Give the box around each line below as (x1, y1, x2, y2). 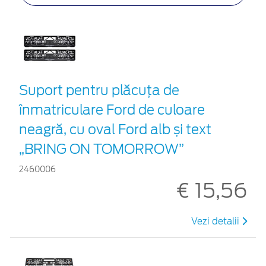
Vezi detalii (191, 216, 242, 227)
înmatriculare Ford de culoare (19, 102, 205, 118)
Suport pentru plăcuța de (19, 82, 179, 98)
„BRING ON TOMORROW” (19, 141, 184, 157)
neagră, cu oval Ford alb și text (19, 121, 211, 137)
